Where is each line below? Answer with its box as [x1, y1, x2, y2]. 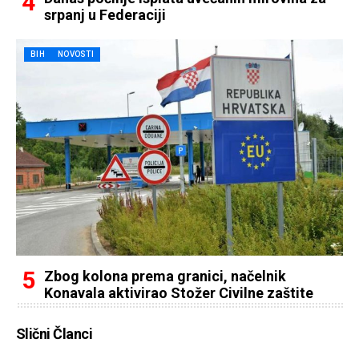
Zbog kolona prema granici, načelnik [44, 268, 286, 284]
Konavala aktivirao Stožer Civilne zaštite [44, 284, 313, 301]
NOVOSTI [57, 50, 95, 58]
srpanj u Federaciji [44, 6, 166, 23]
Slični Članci [16, 325, 92, 342]
